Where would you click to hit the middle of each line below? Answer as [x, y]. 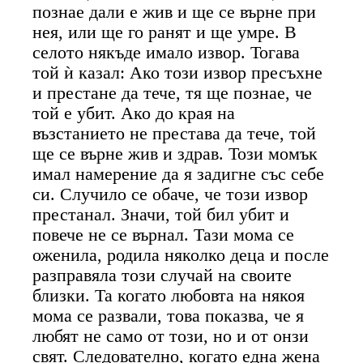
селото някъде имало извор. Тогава [167, 52]
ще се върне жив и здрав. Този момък [175, 154]
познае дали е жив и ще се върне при [175, 12]
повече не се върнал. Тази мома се [164, 235]
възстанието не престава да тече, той [175, 133]
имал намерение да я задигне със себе [179, 174]
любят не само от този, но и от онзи [171, 336]
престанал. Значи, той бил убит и [161, 214]
